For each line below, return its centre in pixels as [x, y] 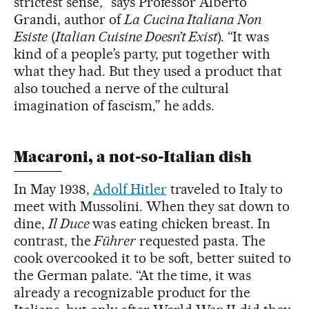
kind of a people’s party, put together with [142, 54]
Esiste [31, 37]
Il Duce [70, 224]
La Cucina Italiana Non [193, 20]
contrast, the [52, 241]
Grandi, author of [69, 20]
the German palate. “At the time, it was [133, 276]
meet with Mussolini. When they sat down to [152, 207]
